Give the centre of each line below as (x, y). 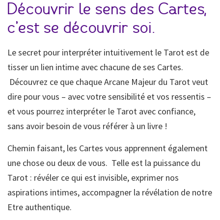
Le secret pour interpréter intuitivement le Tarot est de (108, 53)
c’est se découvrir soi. (82, 28)
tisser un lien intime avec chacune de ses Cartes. (95, 67)
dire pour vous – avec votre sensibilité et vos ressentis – (109, 97)
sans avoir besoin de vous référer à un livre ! (87, 126)
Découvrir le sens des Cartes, (107, 10)
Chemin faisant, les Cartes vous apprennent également (108, 148)
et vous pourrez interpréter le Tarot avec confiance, (101, 111)
